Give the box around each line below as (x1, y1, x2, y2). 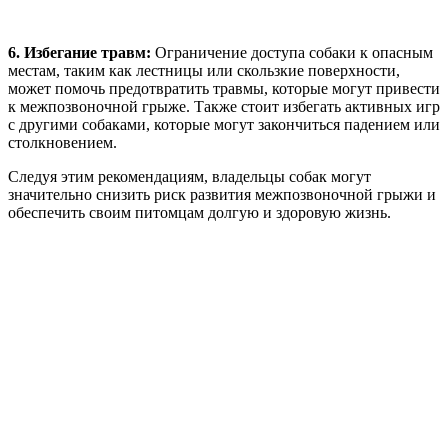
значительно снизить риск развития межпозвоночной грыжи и (8, 186, 436, 204)
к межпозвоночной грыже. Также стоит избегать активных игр (8, 98, 440, 116)
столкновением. (8, 134, 117, 152)
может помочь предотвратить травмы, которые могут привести (8, 80, 440, 98)
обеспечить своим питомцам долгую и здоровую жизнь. (8, 204, 391, 222)
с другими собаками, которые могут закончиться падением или (8, 116, 440, 134)
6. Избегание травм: (8, 44, 151, 62)
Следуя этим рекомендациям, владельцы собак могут (8, 168, 371, 186)
